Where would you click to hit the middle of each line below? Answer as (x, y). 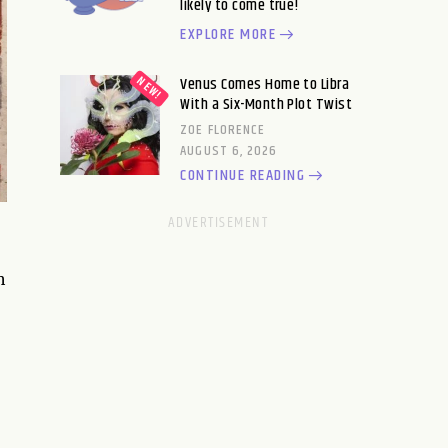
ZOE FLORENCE (223, 130)
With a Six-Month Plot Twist (266, 104)
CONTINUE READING (243, 175)
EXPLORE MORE (228, 34)
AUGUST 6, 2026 (229, 151)
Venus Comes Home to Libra (265, 84)
